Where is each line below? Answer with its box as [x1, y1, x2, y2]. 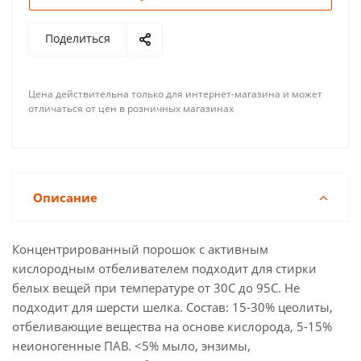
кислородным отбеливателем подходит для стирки [12, 260, 317, 276]
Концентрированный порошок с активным [12, 241, 268, 257]
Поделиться [45, 31, 110, 46]
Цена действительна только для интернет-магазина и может [28, 87, 322, 101]
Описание [33, 189, 98, 205]
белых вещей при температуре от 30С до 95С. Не [12, 280, 300, 296]
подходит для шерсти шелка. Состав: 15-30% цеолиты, [12, 299, 333, 315]
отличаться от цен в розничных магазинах [28, 102, 234, 115]
